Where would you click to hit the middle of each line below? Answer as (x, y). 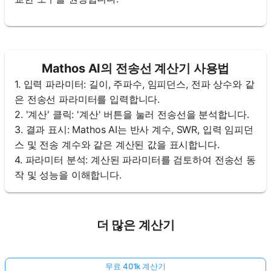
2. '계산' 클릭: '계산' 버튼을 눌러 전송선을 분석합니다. (132, 114)
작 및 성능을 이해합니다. (68, 175)
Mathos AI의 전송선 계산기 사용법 (135, 68)
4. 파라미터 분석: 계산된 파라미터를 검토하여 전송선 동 (135, 159)
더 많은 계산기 (135, 225)
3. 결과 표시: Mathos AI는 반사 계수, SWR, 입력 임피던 (134, 129)
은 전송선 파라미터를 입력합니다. (87, 99)
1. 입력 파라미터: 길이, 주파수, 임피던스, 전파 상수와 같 (135, 84)
